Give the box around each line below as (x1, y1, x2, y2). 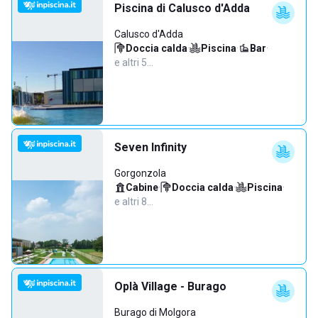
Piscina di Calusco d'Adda (114, 1, 250, 15)
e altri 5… (114, 57, 153, 68)
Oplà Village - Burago (114, 280, 226, 293)
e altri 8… (114, 196, 153, 207)
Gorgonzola (114, 168, 166, 179)
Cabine (126, 182, 158, 193)
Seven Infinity (114, 141, 187, 154)
